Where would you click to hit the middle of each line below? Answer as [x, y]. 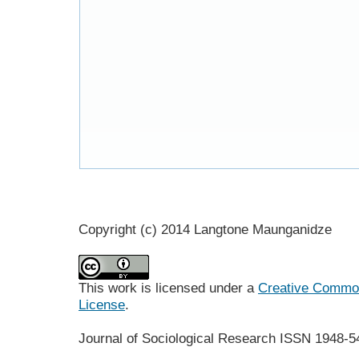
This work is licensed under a [168, 287]
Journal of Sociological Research [179, 338]
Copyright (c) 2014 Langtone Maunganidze [205, 229]
